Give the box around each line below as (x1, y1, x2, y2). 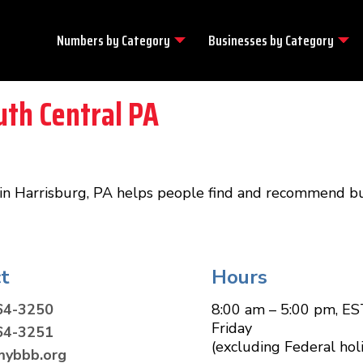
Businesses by (208, 28, 285, 52)
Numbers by (57, 28, 122, 52)
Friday (211, 318, 253, 338)
